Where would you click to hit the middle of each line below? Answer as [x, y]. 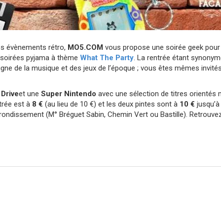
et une [30, 93]
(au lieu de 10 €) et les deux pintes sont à [111, 104]
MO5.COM [85, 47]
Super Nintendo [69, 93]
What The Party [107, 57]
